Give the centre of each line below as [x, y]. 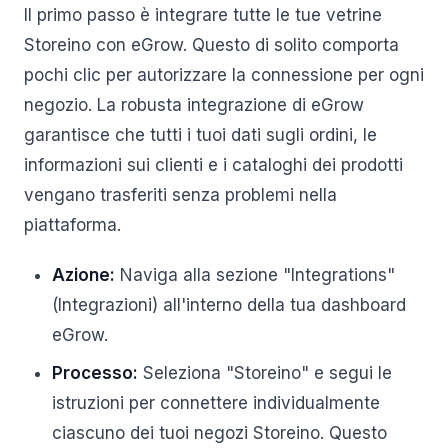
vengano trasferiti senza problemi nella [180, 195]
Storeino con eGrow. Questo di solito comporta [211, 45]
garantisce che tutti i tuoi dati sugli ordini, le [200, 135]
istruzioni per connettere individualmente [216, 403]
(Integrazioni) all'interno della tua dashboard [229, 305]
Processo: [95, 373]
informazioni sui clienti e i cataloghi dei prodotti [213, 165]
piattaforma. [72, 225]
